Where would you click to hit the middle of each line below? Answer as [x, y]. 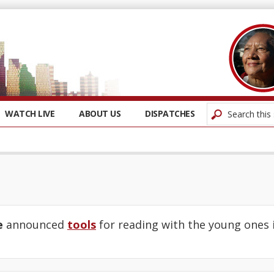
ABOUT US [100, 113]
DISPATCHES [170, 113]
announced [35, 224]
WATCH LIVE [30, 113]
